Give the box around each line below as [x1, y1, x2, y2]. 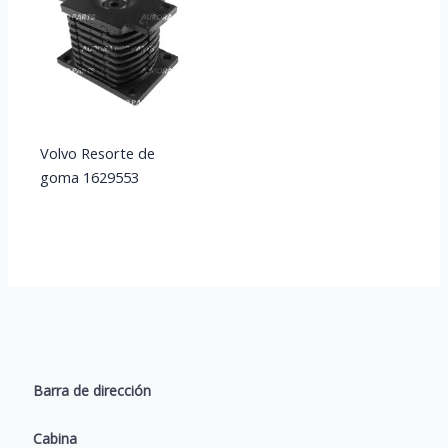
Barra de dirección [32, 381, 151, 401]
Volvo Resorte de [39, 143, 155, 164]
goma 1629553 [39, 167, 139, 188]
